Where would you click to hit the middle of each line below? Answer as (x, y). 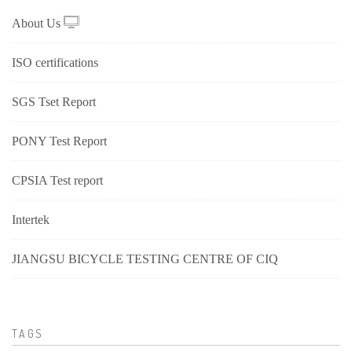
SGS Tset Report (54, 102)
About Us (38, 23)
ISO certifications (55, 62)
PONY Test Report (59, 141)
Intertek (31, 220)
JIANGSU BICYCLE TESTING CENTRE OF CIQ (145, 259)
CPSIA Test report (57, 180)
